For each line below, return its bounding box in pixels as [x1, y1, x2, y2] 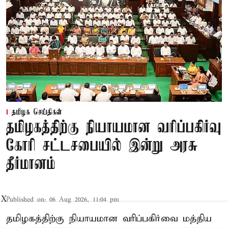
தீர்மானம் [6, 156, 55, 174]
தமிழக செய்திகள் [12, 108, 62, 118]
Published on [6, 195, 44, 205]
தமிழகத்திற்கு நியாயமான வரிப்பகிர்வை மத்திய [6, 213, 212, 225]
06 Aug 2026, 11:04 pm [49, 195, 119, 205]
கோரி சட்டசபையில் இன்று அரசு [6, 137, 198, 156]
